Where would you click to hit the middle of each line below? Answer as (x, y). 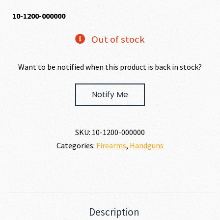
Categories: (76, 145)
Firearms (111, 145)
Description (114, 212)
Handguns (147, 145)
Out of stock (118, 39)
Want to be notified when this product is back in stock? (110, 67)
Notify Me (110, 94)
